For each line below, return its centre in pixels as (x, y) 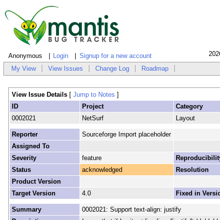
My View (24, 69)
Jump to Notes (94, 95)
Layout (185, 118)
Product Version (36, 182)
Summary (26, 210)
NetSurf (93, 118)
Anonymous (25, 56)
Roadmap (155, 69)
